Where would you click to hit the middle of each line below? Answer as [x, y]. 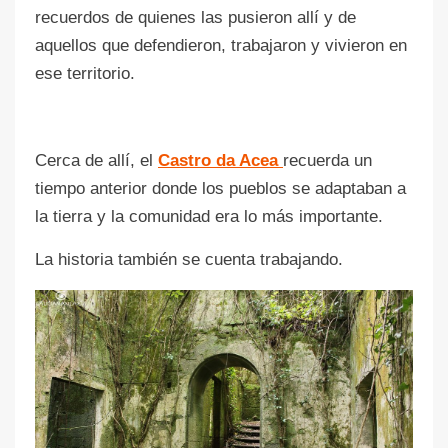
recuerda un [327, 160]
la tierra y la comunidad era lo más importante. [209, 216]
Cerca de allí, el [96, 160]
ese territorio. [85, 73]
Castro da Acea [220, 160]
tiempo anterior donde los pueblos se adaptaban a [220, 188]
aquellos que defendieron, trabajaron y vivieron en [221, 45]
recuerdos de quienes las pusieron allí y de [195, 17]
